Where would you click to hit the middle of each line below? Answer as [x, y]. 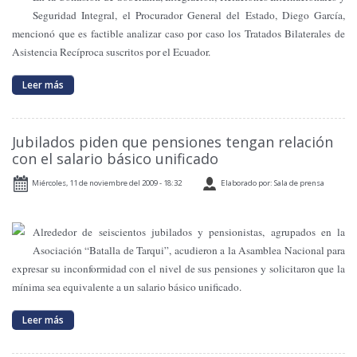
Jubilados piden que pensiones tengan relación [173, 141]
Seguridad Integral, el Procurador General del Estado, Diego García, [189, 15]
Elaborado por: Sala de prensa [273, 182]
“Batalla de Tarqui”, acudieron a [155, 250]
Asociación [57, 250]
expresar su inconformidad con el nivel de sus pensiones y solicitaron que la [178, 268]
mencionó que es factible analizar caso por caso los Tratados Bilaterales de [178, 33]
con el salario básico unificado [115, 158]
